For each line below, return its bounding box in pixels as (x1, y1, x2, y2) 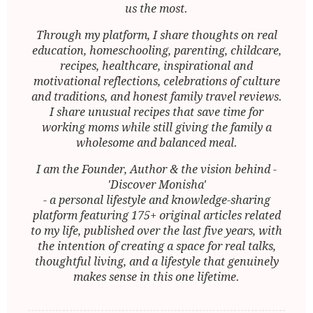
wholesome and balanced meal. (75, 136, 238, 150)
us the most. (125, 2, 188, 16)
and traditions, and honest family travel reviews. (31, 90, 282, 104)
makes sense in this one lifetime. (73, 270, 240, 284)
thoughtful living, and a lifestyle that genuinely (34, 255, 279, 269)
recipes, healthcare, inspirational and (60, 59, 253, 73)
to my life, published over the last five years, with (31, 224, 282, 238)
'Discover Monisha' (107, 178, 206, 192)
